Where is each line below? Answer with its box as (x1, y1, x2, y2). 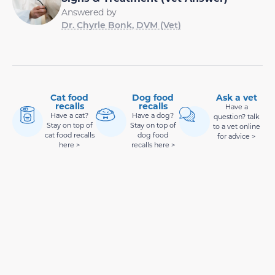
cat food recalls (44, 131, 95, 140)
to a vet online (212, 122, 260, 131)
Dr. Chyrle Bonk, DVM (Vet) (61, 19, 181, 31)
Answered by (61, 6, 117, 18)
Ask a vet (215, 91, 257, 104)
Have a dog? (132, 111, 174, 120)
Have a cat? (50, 111, 88, 120)
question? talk (213, 112, 260, 122)
